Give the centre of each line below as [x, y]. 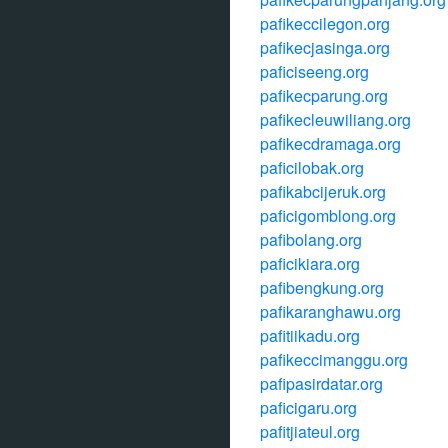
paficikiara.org [310, 263]
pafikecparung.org [324, 95]
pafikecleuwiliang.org [335, 119]
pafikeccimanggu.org [334, 359]
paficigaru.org [308, 407]
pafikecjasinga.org [325, 47]
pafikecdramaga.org [330, 143]
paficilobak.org [312, 167]
